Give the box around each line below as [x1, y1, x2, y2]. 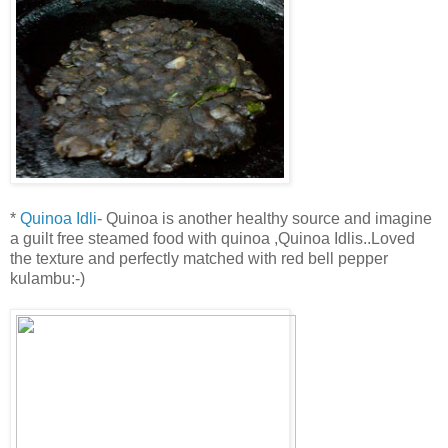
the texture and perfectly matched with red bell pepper [10, 250, 388, 268]
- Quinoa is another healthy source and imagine [97, 210, 432, 228]
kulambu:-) [10, 270, 85, 288]
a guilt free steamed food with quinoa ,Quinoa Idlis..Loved [10, 230, 415, 248]
